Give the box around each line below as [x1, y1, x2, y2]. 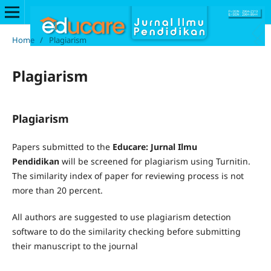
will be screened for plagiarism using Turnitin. [59, 155, 250, 167]
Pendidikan [11, 155, 59, 167]
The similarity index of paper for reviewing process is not [11, 169, 244, 181]
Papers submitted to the [11, 140, 113, 152]
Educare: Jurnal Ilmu [112, 140, 197, 152]
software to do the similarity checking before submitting [11, 225, 241, 237]
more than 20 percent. [11, 184, 103, 196]
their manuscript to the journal [11, 240, 138, 252]
